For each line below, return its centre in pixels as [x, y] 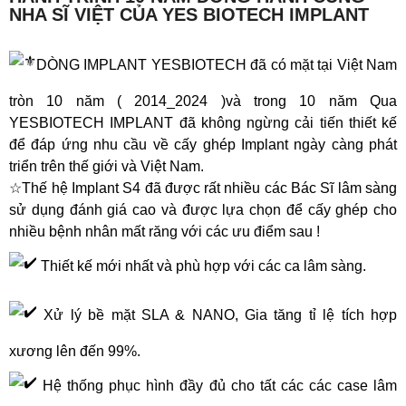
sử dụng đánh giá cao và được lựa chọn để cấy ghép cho [203, 210]
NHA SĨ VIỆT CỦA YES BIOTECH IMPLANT [189, 14]
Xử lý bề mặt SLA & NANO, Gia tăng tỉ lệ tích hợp [217, 315]
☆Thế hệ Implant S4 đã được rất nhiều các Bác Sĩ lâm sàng [203, 188]
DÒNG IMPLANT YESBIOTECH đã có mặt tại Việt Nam [217, 65]
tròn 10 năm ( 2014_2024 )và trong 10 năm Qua [203, 101]
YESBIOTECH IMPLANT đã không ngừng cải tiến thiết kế [203, 123]
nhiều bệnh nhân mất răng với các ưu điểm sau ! [164, 232]
